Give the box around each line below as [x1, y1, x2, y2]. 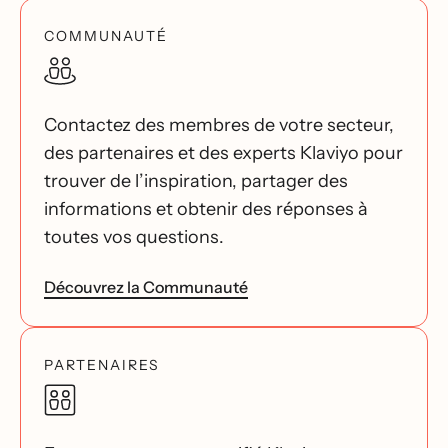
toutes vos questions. [44, 226, 224, 248]
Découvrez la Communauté [44, 277, 248, 297]
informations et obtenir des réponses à [44, 198, 368, 220]
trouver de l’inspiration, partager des [44, 170, 348, 192]
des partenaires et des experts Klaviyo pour [44, 142, 403, 164]
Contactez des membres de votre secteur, [44, 114, 394, 136]
